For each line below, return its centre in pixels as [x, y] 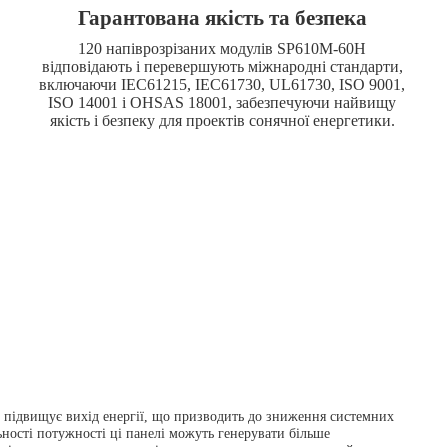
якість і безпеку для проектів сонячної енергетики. [222, 121]
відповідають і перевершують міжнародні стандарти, [222, 67]
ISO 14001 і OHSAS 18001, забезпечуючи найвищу [222, 103]
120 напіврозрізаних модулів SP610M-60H [222, 49]
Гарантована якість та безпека [222, 17]
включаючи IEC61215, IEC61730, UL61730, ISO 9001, [222, 85]
